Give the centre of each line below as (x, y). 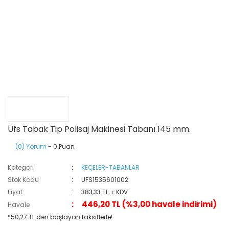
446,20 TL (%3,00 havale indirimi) (150, 204)
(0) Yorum (31, 146)
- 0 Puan (61, 146)
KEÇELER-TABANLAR (111, 167)
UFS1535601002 (105, 180)
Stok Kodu (23, 180)
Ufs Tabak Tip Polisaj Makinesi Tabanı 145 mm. (99, 129)
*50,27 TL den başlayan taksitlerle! (60, 217)
